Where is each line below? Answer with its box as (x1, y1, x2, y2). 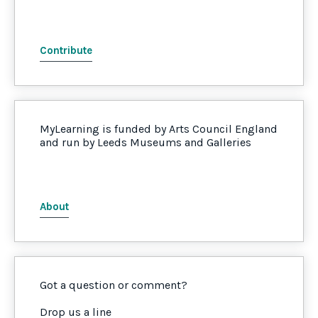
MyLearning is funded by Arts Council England (40, 121, 278, 136)
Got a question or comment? (40, 278, 187, 292)
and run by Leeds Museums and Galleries (40, 135, 251, 149)
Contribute (40, 43, 92, 57)
